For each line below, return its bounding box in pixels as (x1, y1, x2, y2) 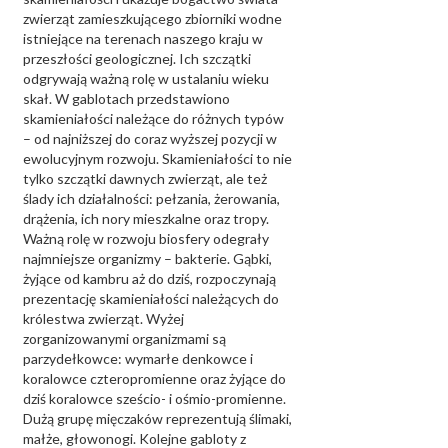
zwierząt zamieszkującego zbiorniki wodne (23, 10, 282, 27)
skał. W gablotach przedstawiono (23, 90, 230, 107)
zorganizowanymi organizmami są (23, 330, 226, 347)
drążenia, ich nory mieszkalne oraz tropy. (23, 210, 269, 227)
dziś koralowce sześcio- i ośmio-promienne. (23, 390, 286, 407)
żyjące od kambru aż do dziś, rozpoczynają (23, 270, 276, 287)
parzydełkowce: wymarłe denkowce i (23, 350, 253, 367)
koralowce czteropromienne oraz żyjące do (23, 370, 286, 387)
